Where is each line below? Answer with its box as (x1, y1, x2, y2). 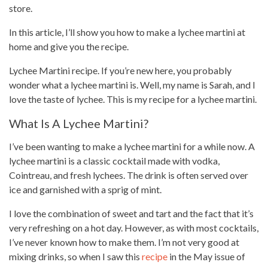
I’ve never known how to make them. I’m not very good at (9, 236, 239, 248)
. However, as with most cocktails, (121, 222, 258, 233)
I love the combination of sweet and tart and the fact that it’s (9, 208, 254, 219)
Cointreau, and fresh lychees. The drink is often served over (9, 169, 248, 181)
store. (9, 2, 32, 14)
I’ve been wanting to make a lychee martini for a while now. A (9, 141, 255, 152)
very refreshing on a (9, 222, 91, 233)
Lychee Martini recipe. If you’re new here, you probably (9, 65, 232, 76)
